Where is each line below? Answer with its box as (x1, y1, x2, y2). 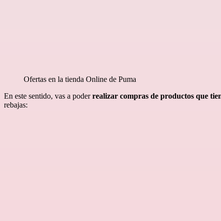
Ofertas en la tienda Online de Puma (24, 74, 136, 83)
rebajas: (4, 100, 28, 109)
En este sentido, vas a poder (4, 91, 92, 100)
